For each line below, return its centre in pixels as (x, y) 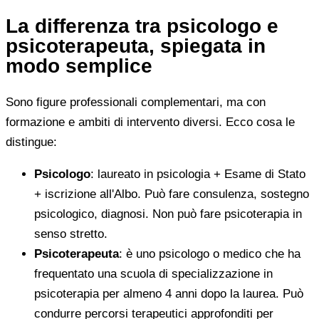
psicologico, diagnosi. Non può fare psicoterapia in (168, 214)
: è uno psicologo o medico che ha (210, 253)
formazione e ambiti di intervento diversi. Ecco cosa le (150, 122)
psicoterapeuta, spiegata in (136, 46)
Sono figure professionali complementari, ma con (136, 102)
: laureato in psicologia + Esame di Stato (198, 174)
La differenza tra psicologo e (142, 26)
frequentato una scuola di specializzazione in (153, 273)
